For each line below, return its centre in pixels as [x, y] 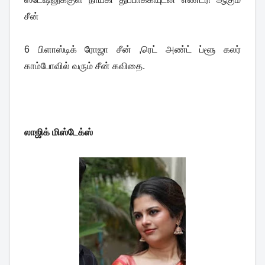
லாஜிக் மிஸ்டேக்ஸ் [59, 132]
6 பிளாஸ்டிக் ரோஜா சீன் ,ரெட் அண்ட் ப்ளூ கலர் [132, 49]
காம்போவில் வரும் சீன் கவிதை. [85, 66]
